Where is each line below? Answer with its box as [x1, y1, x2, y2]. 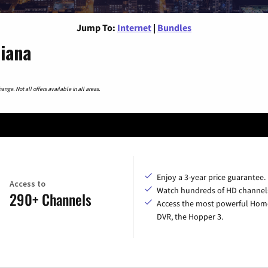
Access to [10, 178, 45, 189]
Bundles [157, 21, 191, 33]
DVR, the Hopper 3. [157, 211, 223, 223]
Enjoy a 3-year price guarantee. [157, 172, 266, 183]
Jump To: [77, 21, 115, 33]
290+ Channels [10, 188, 92, 210]
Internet [117, 21, 151, 33]
